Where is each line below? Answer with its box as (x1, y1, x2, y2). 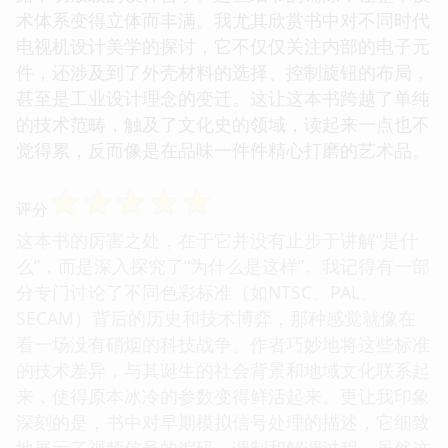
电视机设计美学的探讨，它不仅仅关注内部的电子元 (16, 33, 430, 58)
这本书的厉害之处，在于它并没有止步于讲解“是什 (16, 227, 418, 252)
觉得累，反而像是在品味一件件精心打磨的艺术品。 (16, 137, 430, 162)
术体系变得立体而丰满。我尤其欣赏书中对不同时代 (16, 7, 430, 32)
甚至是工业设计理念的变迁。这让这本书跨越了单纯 (16, 85, 430, 110)
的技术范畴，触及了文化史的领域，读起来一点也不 (16, 111, 430, 136)
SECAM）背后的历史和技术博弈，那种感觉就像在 (16, 305, 416, 330)
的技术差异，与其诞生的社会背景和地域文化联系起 (16, 357, 430, 382)
